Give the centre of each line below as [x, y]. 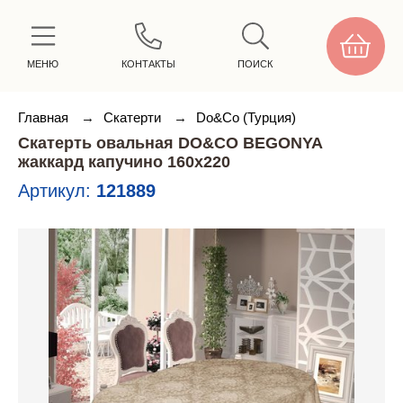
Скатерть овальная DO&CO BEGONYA [170, 143]
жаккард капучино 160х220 [124, 162]
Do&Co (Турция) [246, 117]
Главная [45, 117]
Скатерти [134, 117]
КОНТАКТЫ [148, 64]
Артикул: [57, 191]
